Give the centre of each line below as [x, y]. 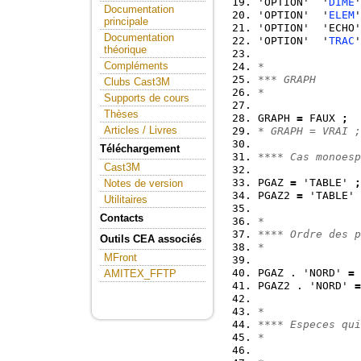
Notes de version [143, 183]
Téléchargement [140, 149]
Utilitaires [126, 199]
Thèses [121, 114]
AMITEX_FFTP [140, 274]
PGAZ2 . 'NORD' [306, 286]
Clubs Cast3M [137, 82]
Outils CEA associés [151, 239]
